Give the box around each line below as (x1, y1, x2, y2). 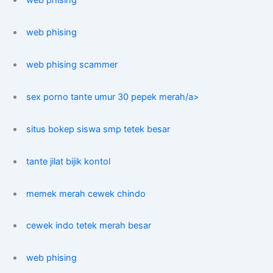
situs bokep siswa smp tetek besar (26, 123, 171, 135)
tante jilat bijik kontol (26, 155, 111, 167)
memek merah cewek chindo (26, 188, 146, 199)
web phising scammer (26, 58, 118, 70)
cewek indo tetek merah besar (26, 220, 152, 232)
